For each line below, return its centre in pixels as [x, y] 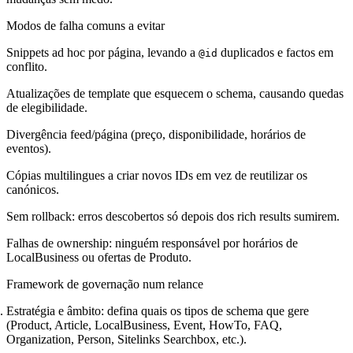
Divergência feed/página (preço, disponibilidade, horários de [156, 134]
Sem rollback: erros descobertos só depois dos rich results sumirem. [173, 216]
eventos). [29, 148]
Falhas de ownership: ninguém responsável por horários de [152, 243]
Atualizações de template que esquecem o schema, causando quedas [175, 93]
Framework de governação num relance [105, 284]
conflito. [27, 66]
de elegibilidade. [47, 107]
